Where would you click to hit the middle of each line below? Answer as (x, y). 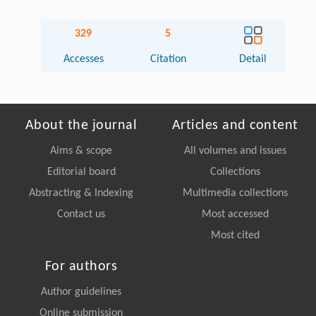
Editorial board (81, 172)
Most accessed (235, 215)
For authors (81, 267)
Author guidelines (81, 292)
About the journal (81, 126)
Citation (168, 60)
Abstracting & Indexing (81, 194)
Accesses (83, 60)
